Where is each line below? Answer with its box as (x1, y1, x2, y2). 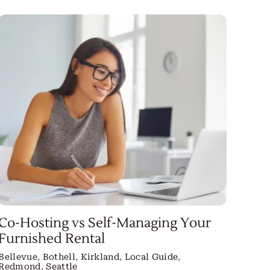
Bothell (42, 252, 75, 262)
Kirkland (80, 252, 120, 262)
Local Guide (124, 252, 178, 262)
